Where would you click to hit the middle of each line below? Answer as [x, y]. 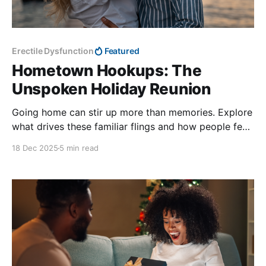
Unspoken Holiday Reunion [111, 89]
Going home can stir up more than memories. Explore [132, 113]
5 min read [79, 148]
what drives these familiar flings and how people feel [131, 127]
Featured [122, 51]
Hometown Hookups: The [107, 71]
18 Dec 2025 [35, 148]
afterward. [35, 141]
